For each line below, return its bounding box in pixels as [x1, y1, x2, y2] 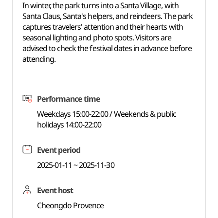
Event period [36, 145, 81, 155]
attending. [22, 54, 56, 64]
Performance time [36, 93, 101, 104]
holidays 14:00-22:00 [36, 119, 102, 130]
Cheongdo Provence [36, 200, 104, 211]
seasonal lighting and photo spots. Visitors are [22, 32, 172, 43]
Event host [36, 185, 73, 196]
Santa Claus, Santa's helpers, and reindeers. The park [22, 11, 193, 21]
